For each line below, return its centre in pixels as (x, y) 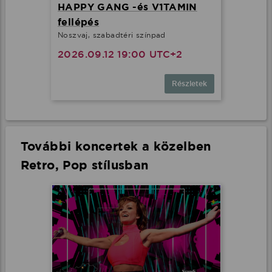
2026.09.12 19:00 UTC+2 (120, 54)
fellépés (79, 22)
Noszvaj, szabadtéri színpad (112, 35)
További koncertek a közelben (116, 146)
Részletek (189, 83)
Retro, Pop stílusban (84, 165)
